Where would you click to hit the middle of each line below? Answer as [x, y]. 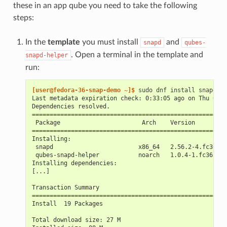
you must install [110, 42]
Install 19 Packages [67, 204]
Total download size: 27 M [76, 220]
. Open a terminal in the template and [137, 55]
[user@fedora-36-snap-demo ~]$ [85, 90]
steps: [23, 18]
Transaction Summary [65, 188]
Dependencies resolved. [71, 107]
